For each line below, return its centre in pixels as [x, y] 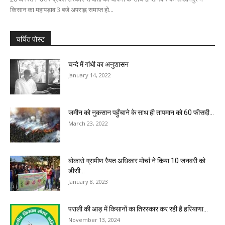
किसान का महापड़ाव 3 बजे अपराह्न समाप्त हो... [62, 10]
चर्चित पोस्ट [30, 39]
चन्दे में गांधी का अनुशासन [98, 65]
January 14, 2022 [90, 75]
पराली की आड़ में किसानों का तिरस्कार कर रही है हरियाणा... [138, 209]
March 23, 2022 [88, 124]
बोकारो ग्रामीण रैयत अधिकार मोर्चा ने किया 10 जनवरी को [137, 161]
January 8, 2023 [88, 182]
